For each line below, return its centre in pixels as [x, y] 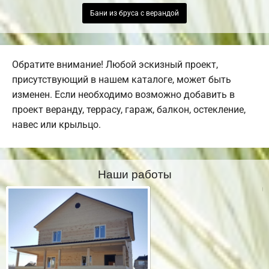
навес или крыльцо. [56, 125]
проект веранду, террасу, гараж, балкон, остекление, [129, 110]
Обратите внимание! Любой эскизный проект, [115, 65]
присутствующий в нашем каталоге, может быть [122, 80]
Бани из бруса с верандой [134, 14]
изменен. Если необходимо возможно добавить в [123, 95]
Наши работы [134, 174]
